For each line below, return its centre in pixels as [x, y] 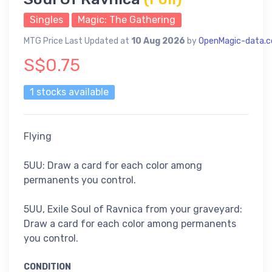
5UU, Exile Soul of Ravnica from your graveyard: [133, 209]
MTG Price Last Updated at [77, 41]
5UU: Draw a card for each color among [113, 166]
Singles [46, 20]
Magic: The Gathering [127, 20]
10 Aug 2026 [158, 41]
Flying [38, 137]
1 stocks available [69, 92]
